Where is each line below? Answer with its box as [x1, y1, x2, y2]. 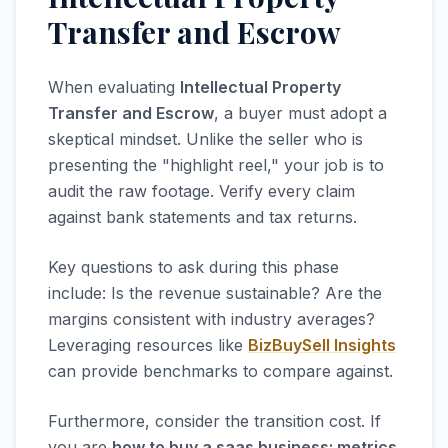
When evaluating [48, 77, 180, 97]
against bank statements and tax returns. [48, 207, 357, 227]
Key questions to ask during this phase [48, 257, 339, 277]
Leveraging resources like [48, 335, 248, 355]
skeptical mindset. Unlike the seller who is [48, 129, 363, 149]
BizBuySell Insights [248, 335, 396, 355]
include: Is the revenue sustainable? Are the [48, 283, 382, 303]
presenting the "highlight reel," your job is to [48, 155, 384, 175]
